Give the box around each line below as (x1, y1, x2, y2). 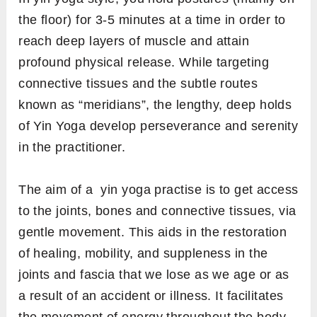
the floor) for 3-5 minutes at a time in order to (18, 12, 286, 27)
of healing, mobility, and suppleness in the (18, 246, 268, 260)
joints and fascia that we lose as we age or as (18, 267, 289, 282)
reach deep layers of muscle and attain (18, 33, 250, 48)
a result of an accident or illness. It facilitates (18, 288, 284, 303)
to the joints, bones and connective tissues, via (18, 203, 296, 218)
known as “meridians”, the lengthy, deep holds (18, 97, 292, 112)
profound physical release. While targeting (18, 54, 270, 69)
